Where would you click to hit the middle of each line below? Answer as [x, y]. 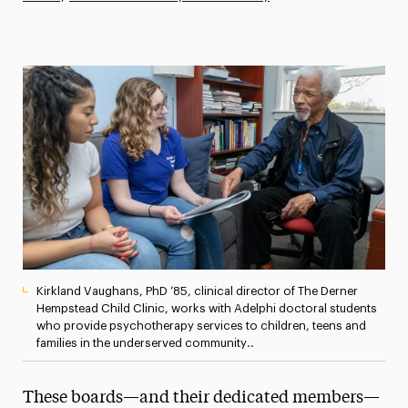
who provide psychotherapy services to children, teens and [201, 325]
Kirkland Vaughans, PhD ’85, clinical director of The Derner [197, 291]
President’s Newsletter [128, 134]
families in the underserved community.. [145, 342]
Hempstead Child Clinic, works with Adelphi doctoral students [206, 308]
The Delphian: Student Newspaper [166, 213]
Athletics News [102, 17]
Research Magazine [117, 173]
